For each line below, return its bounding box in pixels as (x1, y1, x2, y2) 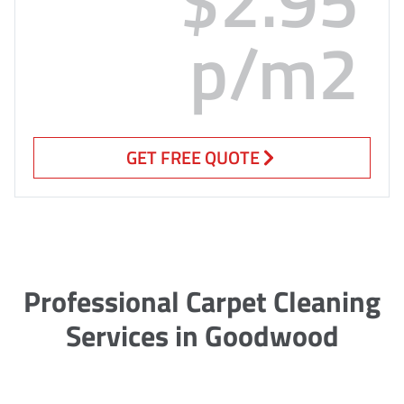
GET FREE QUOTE (126, 142, 260, 171)
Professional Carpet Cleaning (23, 279, 381, 323)
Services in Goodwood (65, 313, 339, 357)
